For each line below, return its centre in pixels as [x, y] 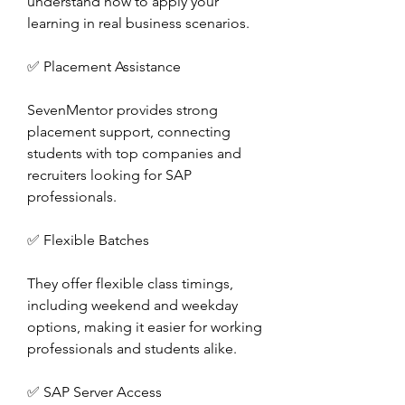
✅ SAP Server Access [94, 392]
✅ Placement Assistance [104, 66]
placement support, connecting [129, 132]
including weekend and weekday [132, 305]
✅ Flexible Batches [88, 240]
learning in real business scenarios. [138, 23]
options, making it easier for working [145, 327]
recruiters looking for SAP [109, 175]
